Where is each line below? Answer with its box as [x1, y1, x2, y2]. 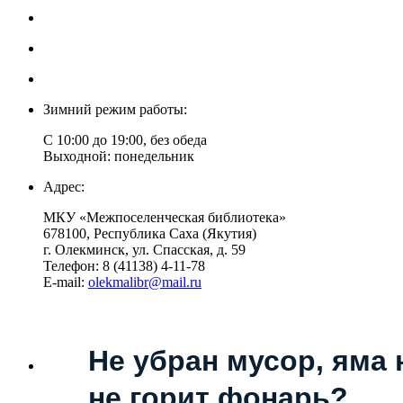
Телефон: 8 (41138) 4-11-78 [43, 257, 205, 273]
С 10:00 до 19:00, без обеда [43, 131, 207, 148]
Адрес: [43, 178, 85, 194]
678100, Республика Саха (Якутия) [43, 225, 256, 241]
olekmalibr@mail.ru [88, 273, 201, 290]
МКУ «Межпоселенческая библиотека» [43, 209, 286, 225]
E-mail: [43, 273, 88, 290]
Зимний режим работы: [43, 101, 187, 117]
